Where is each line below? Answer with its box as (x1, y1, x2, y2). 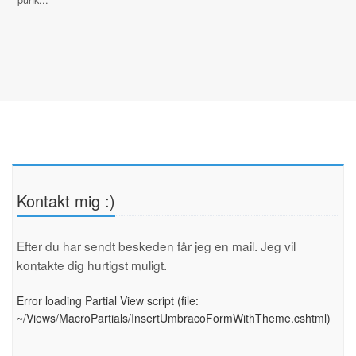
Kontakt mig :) (17, 189, 115, 213)
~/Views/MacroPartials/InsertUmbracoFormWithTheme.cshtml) (17, 310, 331, 327)
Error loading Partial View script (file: (17, 292, 199, 309)
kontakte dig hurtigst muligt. (17, 256, 167, 274)
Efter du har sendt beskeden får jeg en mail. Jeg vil (17, 237, 296, 255)
